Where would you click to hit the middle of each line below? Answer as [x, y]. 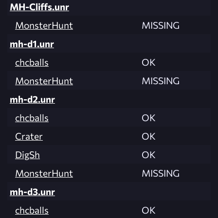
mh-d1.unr [32, 44]
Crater [29, 136]
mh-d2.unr [32, 99]
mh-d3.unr [32, 191]
